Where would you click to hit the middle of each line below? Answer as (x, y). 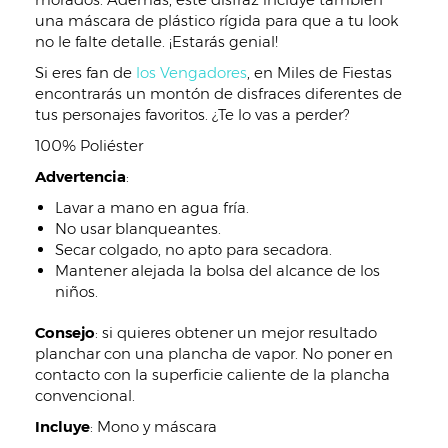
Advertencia (80, 176)
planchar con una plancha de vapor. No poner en (214, 353)
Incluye (62, 426)
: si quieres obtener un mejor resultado (236, 332)
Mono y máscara (157, 426)
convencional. (85, 395)
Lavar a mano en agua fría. (152, 207)
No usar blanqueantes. (138, 228)
